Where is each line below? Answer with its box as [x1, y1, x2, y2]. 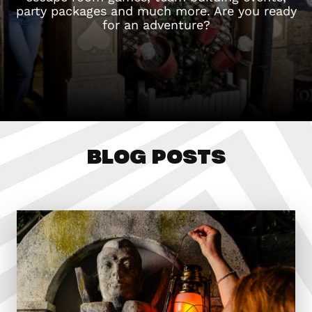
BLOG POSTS [86, 141, 226, 171]
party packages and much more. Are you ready [15, 3, 297, 18]
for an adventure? [102, 17, 210, 32]
